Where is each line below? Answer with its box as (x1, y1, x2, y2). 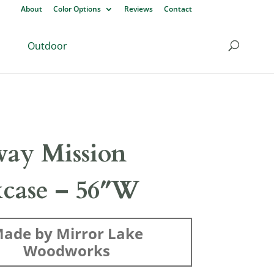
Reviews (124, 4, 153, 14)
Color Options (53, 4, 101, 14)
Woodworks (23, 240, 111, 261)
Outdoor (28, 39, 67, 53)
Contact (163, 4, 192, 14)
